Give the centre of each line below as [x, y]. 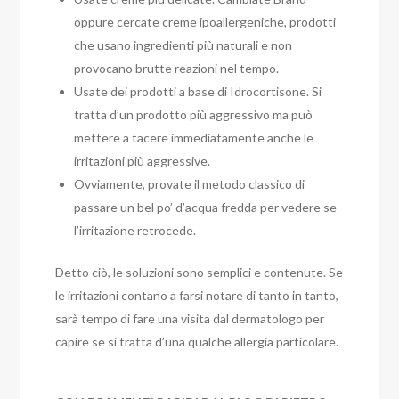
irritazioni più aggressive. [142, 161]
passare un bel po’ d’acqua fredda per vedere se [206, 208]
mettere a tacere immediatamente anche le [194, 138]
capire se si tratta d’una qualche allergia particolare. [197, 342]
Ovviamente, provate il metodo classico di [190, 184]
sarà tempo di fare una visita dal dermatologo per [190, 319]
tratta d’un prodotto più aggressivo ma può [194, 115]
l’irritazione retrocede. [135, 231]
